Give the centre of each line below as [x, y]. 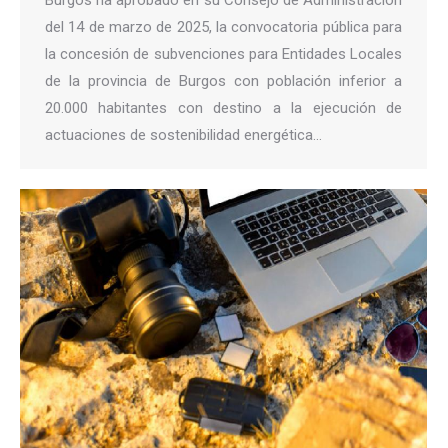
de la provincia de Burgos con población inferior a [223, 80]
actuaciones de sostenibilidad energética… [183, 134]
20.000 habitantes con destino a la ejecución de [223, 107]
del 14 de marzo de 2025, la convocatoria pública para [223, 26]
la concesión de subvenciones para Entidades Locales [223, 53]
